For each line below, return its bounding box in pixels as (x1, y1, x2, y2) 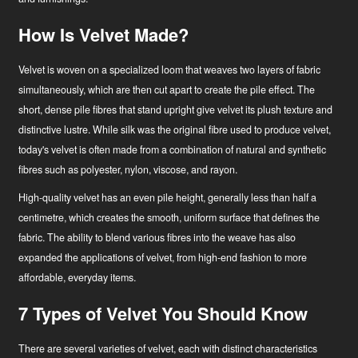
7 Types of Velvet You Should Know (18, 300, 308, 327)
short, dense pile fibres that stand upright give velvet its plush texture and (18, 102, 333, 117)
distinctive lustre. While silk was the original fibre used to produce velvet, (18, 122, 332, 137)
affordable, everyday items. (18, 270, 137, 285)
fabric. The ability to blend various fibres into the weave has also (18, 230, 296, 245)
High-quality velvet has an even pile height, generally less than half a (18, 190, 317, 205)
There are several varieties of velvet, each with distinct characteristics (18, 341, 318, 356)
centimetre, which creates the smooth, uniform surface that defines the (18, 210, 320, 225)
